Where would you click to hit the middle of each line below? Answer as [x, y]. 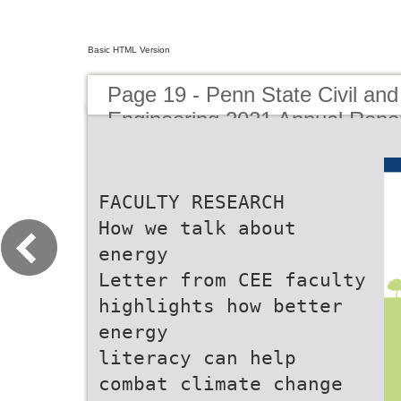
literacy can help [197, 358]
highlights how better [221, 306]
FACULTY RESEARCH [192, 202]
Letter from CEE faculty [232, 280]
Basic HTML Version [129, 50]
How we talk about [197, 228]
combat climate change [221, 384]
